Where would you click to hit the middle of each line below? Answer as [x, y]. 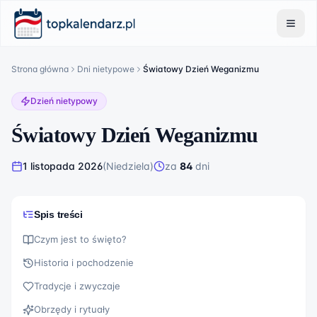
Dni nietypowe [106, 69]
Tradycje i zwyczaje [77, 286]
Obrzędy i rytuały [72, 309]
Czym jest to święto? [80, 239]
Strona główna [40, 69]
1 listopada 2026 [63, 166]
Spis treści [58, 214]
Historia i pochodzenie [84, 263]
